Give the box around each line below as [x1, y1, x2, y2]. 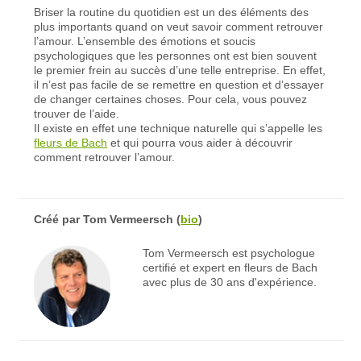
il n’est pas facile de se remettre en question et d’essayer [34, 77, 325, 91]
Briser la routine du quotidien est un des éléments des [34, 5, 309, 19]
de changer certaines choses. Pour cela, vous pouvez [34, 92, 308, 106]
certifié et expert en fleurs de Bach [142, 260, 317, 274]
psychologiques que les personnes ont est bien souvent [34, 48, 317, 62]
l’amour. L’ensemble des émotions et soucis [34, 34, 256, 48]
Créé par [34, 212, 84, 226]
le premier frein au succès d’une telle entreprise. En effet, [34, 63, 326, 77]
